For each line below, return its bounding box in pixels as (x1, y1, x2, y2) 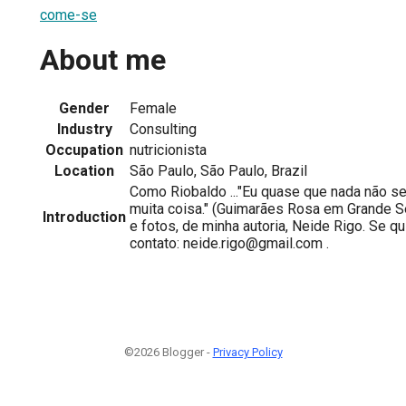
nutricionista (130, 140, 207, 159)
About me (40, 43, 166, 78)
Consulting (130, 120, 197, 138)
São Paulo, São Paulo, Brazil (130, 161, 307, 179)
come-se (40, 5, 97, 24)
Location (54, 161, 114, 179)
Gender (59, 99, 110, 117)
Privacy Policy (212, 344, 283, 359)
